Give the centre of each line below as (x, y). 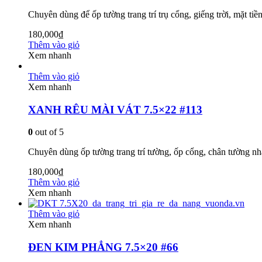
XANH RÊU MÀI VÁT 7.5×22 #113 (115, 109)
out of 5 (48, 132)
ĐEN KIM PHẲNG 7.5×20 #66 (103, 247)
